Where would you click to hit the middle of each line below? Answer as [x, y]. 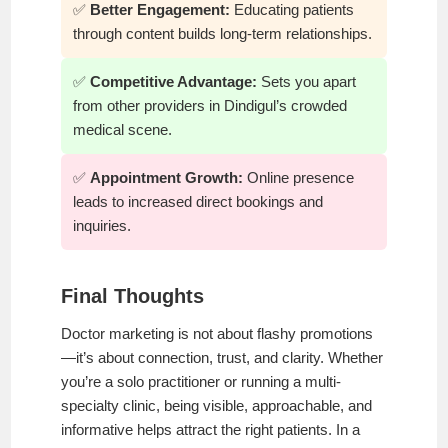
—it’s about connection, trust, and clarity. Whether [222, 357]
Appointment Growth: [167, 177]
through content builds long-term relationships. [223, 33]
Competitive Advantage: [174, 81]
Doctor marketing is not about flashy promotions [217, 333]
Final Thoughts [133, 295]
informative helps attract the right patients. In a [211, 429]
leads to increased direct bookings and [198, 201]
